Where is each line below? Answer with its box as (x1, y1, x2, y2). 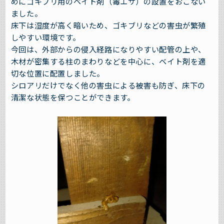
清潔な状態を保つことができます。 (10, 91, 135, 103)
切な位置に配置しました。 (10, 67, 105, 79)
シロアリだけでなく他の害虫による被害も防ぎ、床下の (10, 79, 205, 91)
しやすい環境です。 (10, 31, 80, 43)
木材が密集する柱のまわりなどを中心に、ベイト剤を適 (10, 55, 206, 67)
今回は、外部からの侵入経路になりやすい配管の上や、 (10, 43, 206, 55)
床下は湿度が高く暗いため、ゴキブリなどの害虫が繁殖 (10, 19, 206, 31)
